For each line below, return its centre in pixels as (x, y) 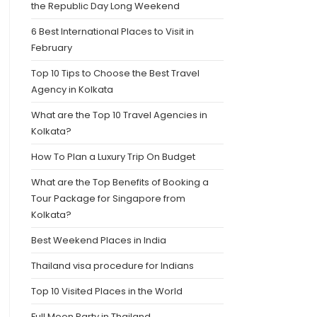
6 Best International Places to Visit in (112, 32)
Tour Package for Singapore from (108, 199)
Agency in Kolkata (72, 90)
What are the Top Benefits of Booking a (120, 183)
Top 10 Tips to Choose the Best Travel (115, 74)
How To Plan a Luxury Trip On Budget (113, 157)
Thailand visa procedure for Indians (112, 266)
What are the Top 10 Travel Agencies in (119, 115)
